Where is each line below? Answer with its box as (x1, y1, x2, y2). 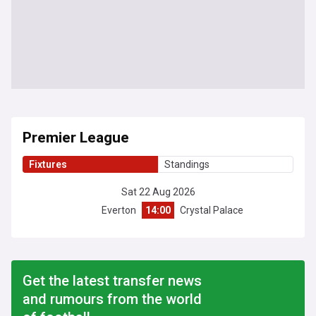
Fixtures (29, 159, 67, 170)
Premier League (23, 127, 129, 149)
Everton (102, 205, 136, 216)
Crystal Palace (180, 205, 243, 216)
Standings (164, 159, 209, 170)
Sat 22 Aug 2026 (121, 186, 195, 197)
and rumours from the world (23, 291, 202, 308)
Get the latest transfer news (23, 272, 202, 289)
